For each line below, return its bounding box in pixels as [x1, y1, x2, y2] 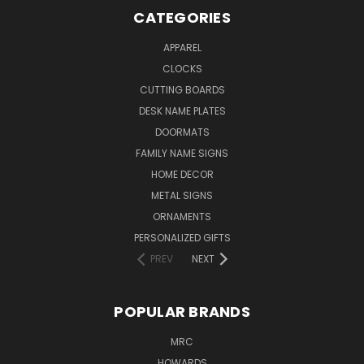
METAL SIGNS [151, 188, 213, 202]
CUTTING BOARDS [139, 82, 225, 97]
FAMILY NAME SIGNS [136, 145, 228, 160]
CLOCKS [162, 61, 202, 76]
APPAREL [162, 40, 201, 54]
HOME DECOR [150, 167, 214, 181]
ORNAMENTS [153, 209, 211, 223]
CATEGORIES [133, 6, 231, 28]
